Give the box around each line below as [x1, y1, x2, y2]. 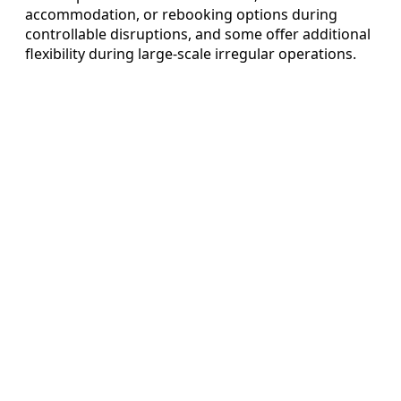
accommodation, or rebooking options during [25, 4, 337, 24]
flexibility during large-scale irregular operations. [25, 43, 356, 64]
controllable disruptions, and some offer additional [25, 23, 371, 44]
